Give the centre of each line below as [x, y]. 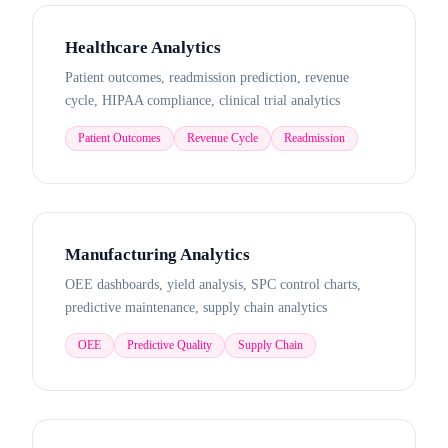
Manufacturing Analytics [157, 254]
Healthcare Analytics [143, 47]
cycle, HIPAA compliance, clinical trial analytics [202, 100]
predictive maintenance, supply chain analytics [196, 307]
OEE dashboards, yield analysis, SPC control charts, [213, 284]
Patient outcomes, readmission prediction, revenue [207, 77]
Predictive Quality [169, 345]
